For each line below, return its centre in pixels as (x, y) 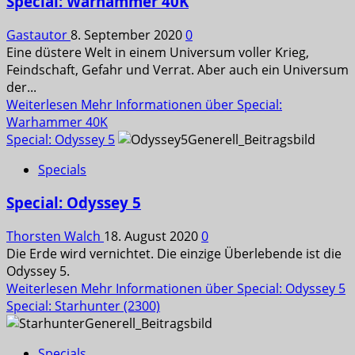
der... (21, 87)
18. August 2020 (153, 237)
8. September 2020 (128, 34)
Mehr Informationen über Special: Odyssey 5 (213, 289)
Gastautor (38, 34)
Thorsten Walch (55, 237)
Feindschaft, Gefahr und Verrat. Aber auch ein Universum (177, 69)
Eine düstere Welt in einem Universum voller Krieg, (158, 52)
